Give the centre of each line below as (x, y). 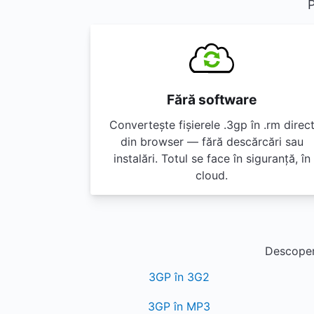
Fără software (212, 100)
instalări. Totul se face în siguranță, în (212, 158)
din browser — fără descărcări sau (212, 142)
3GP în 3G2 (179, 277)
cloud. (212, 175)
